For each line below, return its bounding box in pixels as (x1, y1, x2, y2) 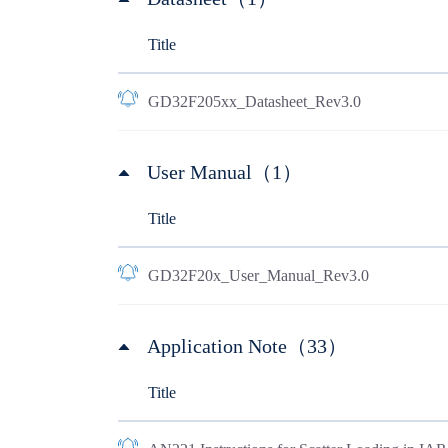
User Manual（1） (146, 161, 302, 183)
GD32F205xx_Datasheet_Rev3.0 (147, 93, 361, 110)
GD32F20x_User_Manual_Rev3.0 (147, 267, 369, 284)
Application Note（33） (146, 335, 347, 357)
